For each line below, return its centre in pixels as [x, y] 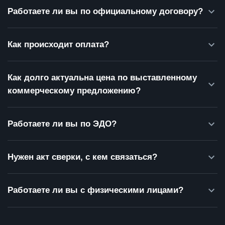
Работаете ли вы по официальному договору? [105, 12]
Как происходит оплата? [58, 45]
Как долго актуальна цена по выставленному [102, 78]
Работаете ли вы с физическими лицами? [95, 190]
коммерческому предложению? [74, 91]
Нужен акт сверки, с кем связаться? [82, 157]
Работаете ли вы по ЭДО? [62, 124]
